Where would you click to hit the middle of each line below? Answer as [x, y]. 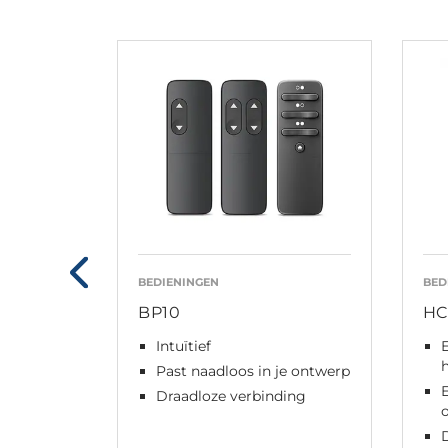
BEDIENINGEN [178, 281]
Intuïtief [183, 345]
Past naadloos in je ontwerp [253, 370]
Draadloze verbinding [231, 395]
